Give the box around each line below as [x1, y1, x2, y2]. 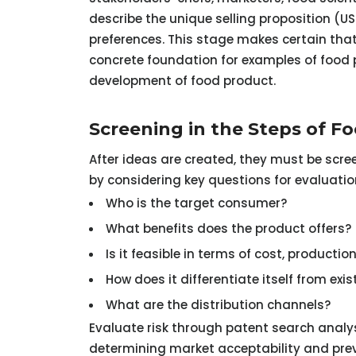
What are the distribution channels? [106, 296, 331, 313]
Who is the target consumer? [106, 194, 287, 211]
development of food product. [89, 72, 276, 89]
